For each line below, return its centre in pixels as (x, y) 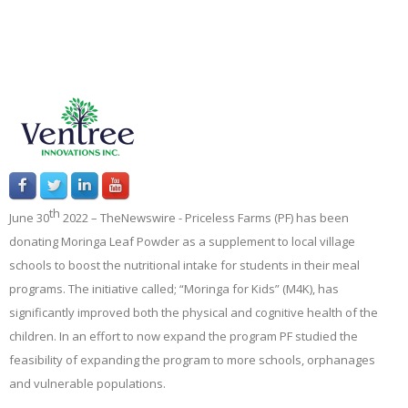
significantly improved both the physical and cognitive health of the (194, 313)
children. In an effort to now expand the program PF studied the (184, 337)
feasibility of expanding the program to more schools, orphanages (192, 360)
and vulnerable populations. (87, 384)
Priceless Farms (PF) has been (267, 218)
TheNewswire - (143, 218)
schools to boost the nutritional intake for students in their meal (184, 265)
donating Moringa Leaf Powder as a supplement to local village (182, 242)
